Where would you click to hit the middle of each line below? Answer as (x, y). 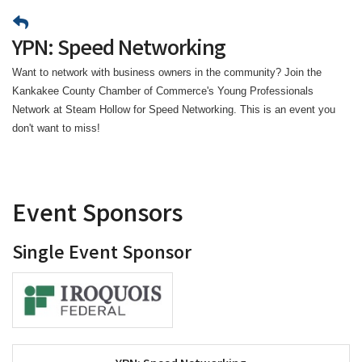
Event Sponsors (97, 216)
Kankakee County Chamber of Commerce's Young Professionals (163, 90)
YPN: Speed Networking (119, 50)
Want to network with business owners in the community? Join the (167, 72)
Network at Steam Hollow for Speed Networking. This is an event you (174, 109)
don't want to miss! (56, 128)
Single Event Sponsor (102, 255)
